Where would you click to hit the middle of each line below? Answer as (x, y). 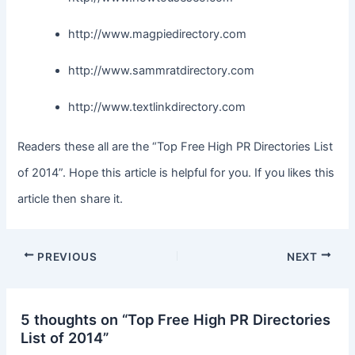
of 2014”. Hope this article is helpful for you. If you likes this (176, 172)
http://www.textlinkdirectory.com (157, 107)
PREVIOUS (66, 256)
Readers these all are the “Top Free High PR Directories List (176, 146)
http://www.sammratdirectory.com (162, 70)
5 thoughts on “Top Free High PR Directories (176, 319)
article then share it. (71, 198)
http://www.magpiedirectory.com (158, 34)
